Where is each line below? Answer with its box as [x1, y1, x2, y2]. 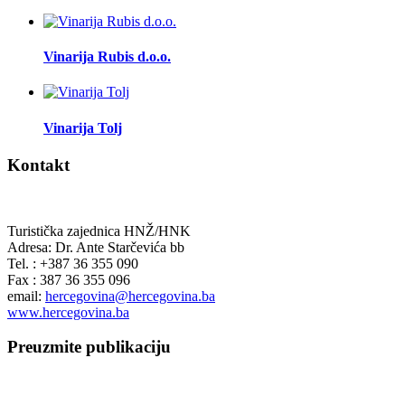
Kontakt [7, 155, 70, 174]
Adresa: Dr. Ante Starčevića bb [7, 239, 184, 255]
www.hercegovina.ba [7, 304, 129, 320]
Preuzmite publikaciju [7, 337, 171, 357]
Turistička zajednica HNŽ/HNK [7, 222, 191, 239]
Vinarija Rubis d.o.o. [43, 49, 171, 65]
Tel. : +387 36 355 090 [7, 255, 138, 271]
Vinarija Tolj [43, 119, 122, 136]
